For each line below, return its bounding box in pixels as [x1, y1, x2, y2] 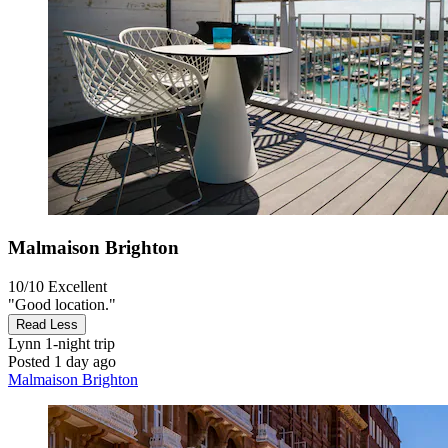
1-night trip [41, 335, 115, 353]
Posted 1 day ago [8, 353, 116, 371]
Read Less [16, 317, 78, 333]
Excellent [48, 278, 107, 296]
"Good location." [8, 296, 116, 314]
